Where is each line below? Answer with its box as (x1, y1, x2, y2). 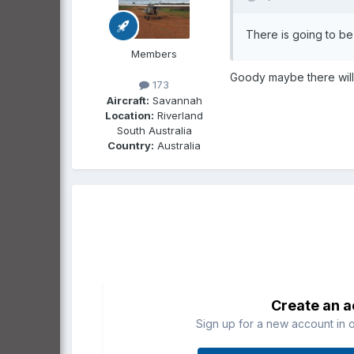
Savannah (149, 93, 202, 107)
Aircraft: (106, 93, 149, 107)
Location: (105, 108, 154, 122)
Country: (107, 138, 154, 152)
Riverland (154, 108, 203, 122)
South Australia (116, 123, 192, 137)
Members (131, 47, 177, 61)
